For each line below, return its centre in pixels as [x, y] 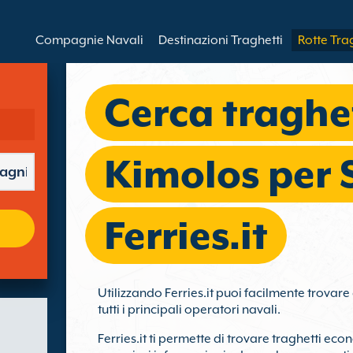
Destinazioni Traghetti [221, 40]
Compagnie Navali [89, 40]
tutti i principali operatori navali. [189, 310]
